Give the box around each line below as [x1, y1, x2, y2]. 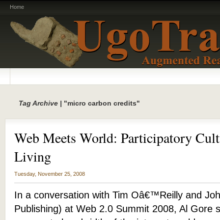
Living [14, 147, 51, 165]
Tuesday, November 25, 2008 [14, 171, 85, 177]
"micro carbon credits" [62, 99, 140, 107]
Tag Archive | [19, 99, 62, 107]
